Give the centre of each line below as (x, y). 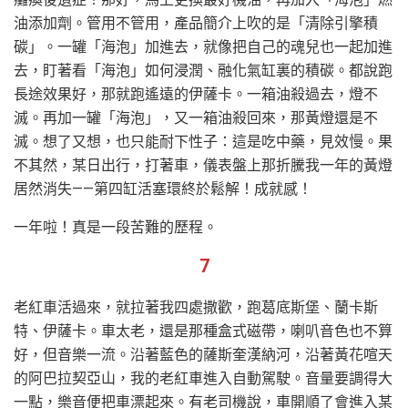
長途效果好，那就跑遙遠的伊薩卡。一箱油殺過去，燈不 (196, 94)
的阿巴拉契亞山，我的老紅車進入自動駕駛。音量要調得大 (203, 378)
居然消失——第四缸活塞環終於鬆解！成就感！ (163, 189)
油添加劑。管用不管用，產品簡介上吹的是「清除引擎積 (196, 23)
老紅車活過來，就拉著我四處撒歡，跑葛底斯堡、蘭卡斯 (196, 307)
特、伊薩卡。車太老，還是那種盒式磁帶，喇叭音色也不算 (203, 331)
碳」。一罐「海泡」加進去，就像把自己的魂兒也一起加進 (203, 46)
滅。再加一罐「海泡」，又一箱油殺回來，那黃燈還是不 (196, 117)
